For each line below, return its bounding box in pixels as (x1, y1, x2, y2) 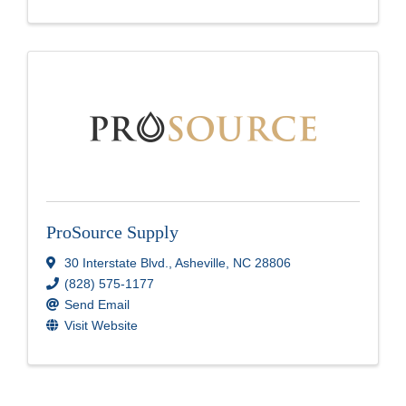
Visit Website (64, 317, 138, 333)
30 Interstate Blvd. (64, 255, 169, 270)
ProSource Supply (46, 221, 179, 242)
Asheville (175, 255, 226, 270)
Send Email (64, 296, 130, 312)
